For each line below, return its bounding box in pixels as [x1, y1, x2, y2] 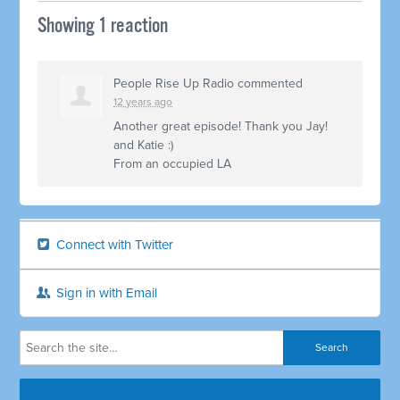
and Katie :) [113, 137, 174, 153]
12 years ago [113, 95, 173, 108]
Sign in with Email [53, 284, 158, 301]
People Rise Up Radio [113, 75, 235, 91]
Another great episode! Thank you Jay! [113, 118, 329, 134]
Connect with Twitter [53, 236, 174, 253]
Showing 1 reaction [37, 12, 169, 39]
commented [234, 75, 304, 91]
